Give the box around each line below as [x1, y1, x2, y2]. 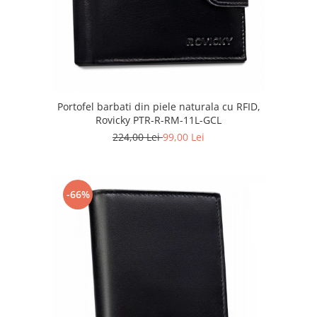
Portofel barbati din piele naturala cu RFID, [57, 100, 260, 114]
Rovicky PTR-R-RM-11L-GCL [96, 113, 221, 127]
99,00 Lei [163, 130, 204, 144]
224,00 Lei [113, 130, 163, 144]
